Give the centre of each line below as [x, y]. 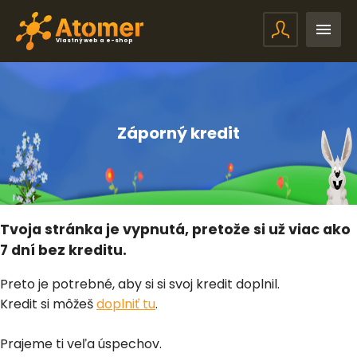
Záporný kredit [178, 133]
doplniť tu [126, 304]
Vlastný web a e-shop [94, 40]
